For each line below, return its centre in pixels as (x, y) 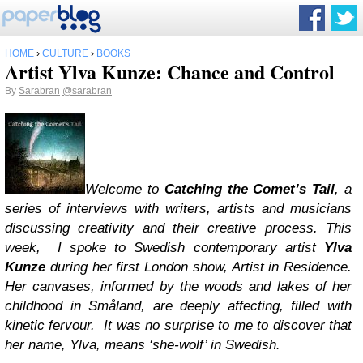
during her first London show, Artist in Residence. (199, 267)
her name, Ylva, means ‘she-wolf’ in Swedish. (143, 345)
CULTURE (65, 53)
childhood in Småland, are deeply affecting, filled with (178, 306)
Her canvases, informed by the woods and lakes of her (178, 286)
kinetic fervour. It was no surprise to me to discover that (178, 325)
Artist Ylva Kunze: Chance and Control (170, 72)
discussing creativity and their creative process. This (178, 228)
